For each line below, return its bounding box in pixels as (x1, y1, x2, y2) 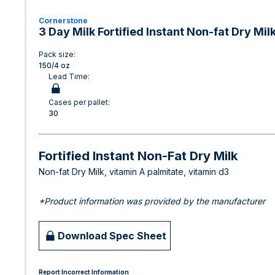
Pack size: (39, 50, 76, 59)
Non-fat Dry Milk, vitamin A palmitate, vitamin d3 (39, 166, 229, 177)
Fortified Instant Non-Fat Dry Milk (39, 149, 238, 163)
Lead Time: (48, 72, 90, 81)
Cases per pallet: (48, 98, 110, 107)
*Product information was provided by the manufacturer (39, 196, 265, 206)
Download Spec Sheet (58, 229, 166, 242)
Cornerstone (39, 16, 88, 25)
